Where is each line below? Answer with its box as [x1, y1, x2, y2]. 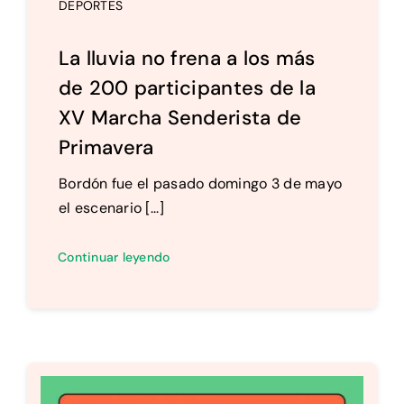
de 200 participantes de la [58, 75, 317, 102]
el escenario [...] [58, 198, 164, 218]
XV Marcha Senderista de [58, 105, 302, 132]
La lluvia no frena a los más [58, 45, 316, 72]
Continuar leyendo [57, 249, 170, 266]
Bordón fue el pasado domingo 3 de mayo [58, 174, 343, 194]
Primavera [58, 134, 154, 161]
